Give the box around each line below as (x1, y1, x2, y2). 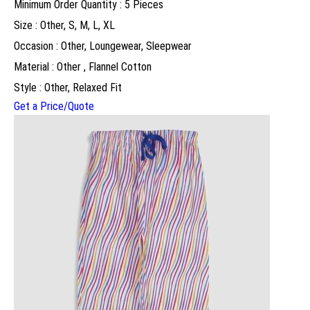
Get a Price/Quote (14, 100, 94, 113)
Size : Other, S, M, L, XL (14, 19, 115, 33)
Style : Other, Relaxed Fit (14, 81, 122, 95)
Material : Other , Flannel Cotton (14, 60, 152, 74)
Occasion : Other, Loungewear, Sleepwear (14, 39, 192, 53)
